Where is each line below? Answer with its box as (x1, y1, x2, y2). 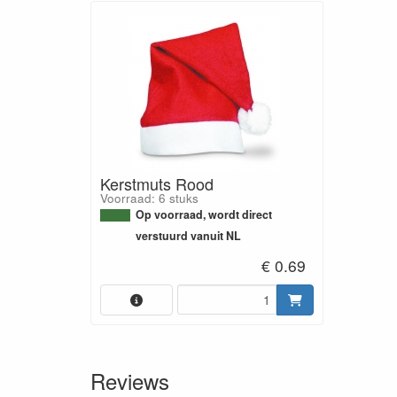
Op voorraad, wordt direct (136, 206, 272, 222)
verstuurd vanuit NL (136, 228, 241, 244)
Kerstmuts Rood (100, 172, 214, 195)
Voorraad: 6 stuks (100, 190, 198, 206)
